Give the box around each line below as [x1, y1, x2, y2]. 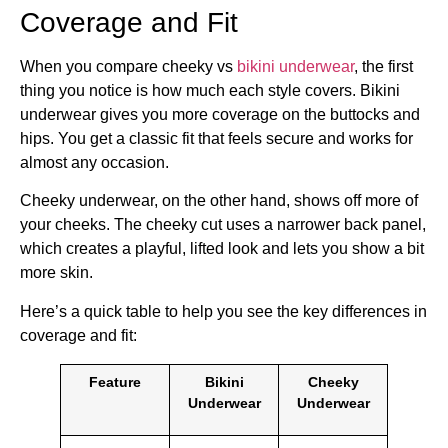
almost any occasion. [20, 153, 169, 171]
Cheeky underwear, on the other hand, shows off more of [20, 192, 418, 210]
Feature [89, 373, 141, 390]
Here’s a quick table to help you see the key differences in [20, 302, 427, 320]
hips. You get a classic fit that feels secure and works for [20, 129, 413, 147]
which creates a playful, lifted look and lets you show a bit [20, 240, 424, 258]
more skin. [20, 264, 93, 282]
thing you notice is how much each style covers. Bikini [20, 81, 400, 99]
